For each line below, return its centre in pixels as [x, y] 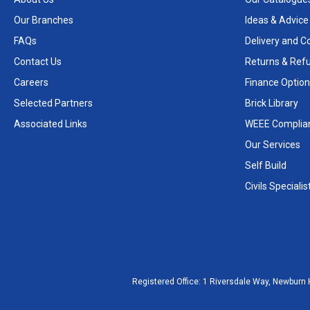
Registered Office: [167, 282]
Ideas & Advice [276, 20]
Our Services [272, 145]
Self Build [265, 165]
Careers [31, 82]
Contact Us [38, 62]
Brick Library [271, 103]
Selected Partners [53, 103]
